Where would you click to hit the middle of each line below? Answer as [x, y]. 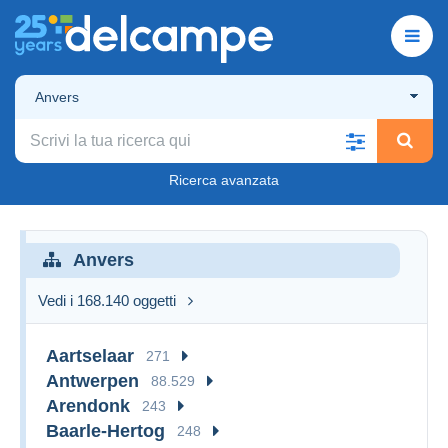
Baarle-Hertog [105, 430]
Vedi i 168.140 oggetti [107, 300]
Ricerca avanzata [224, 179]
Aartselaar [90, 355]
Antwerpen [92, 380]
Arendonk [88, 405]
